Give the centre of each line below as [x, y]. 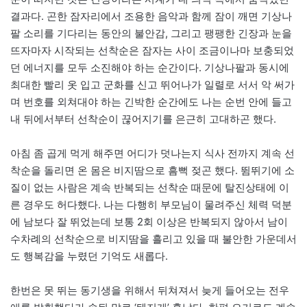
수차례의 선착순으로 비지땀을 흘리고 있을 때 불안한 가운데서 [153, 238]
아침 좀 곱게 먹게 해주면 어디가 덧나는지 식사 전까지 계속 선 [152, 153]
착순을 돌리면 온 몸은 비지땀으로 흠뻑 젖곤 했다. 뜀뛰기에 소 [152, 170]
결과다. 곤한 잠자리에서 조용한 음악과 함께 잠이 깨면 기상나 [151, 16]
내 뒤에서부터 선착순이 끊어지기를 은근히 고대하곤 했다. [143, 119]
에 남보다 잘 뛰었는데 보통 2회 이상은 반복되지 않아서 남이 [149, 221]
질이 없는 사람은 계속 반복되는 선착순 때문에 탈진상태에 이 [150, 187]
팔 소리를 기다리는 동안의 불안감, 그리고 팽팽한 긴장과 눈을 [151, 33]
